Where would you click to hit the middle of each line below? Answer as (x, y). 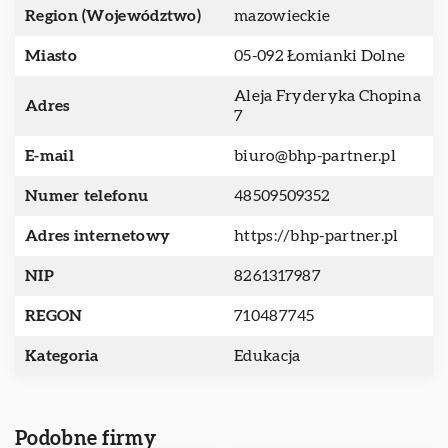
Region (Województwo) (113, 16)
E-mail (49, 156)
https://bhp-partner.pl (316, 236)
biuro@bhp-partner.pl (315, 156)
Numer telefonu (87, 196)
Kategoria (62, 356)
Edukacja (267, 356)
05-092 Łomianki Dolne (320, 56)
